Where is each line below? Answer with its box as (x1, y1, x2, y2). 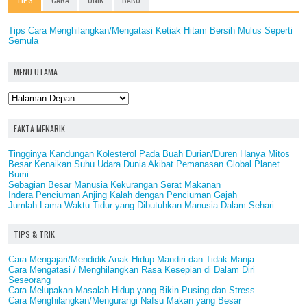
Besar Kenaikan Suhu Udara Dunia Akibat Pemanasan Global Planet (8, 159, 280, 170)
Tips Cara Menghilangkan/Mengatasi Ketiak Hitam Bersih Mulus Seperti (8, 25, 293, 36)
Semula (8, 36, 38, 47)
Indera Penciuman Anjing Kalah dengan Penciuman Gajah (8, 190, 237, 201)
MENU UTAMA (14, 66, 58, 78)
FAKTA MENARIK (14, 123, 65, 135)
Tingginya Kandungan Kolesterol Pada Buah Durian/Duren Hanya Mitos (8, 149, 290, 160)
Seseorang (8, 275, 51, 286)
